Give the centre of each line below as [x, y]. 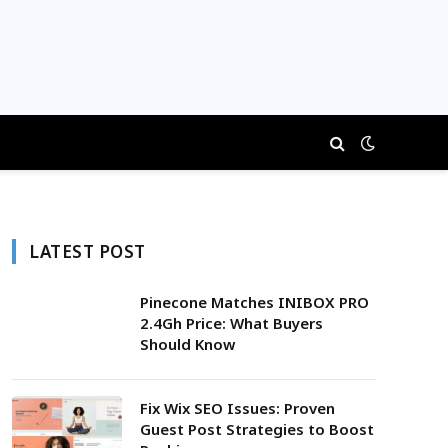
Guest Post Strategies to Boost [257, 429]
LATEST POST [87, 251]
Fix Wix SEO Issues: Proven [237, 408]
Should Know [187, 344]
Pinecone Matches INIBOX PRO [254, 302]
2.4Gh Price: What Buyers [231, 323]
